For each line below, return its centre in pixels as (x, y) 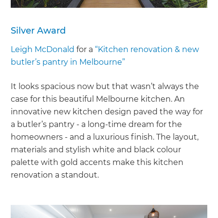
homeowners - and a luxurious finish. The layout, (105, 137)
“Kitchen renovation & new (147, 49)
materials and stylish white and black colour (96, 149)
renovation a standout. (57, 175)
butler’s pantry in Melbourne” (68, 62)
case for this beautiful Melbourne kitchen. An (98, 99)
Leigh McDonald (43, 49)
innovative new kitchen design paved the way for (107, 111)
